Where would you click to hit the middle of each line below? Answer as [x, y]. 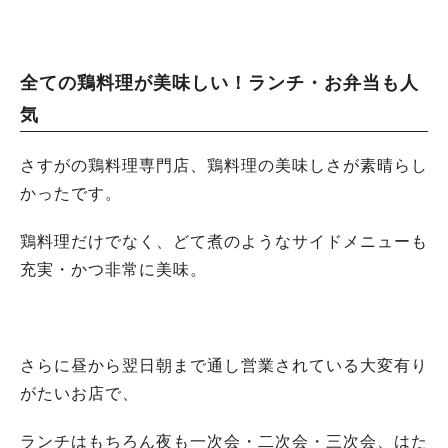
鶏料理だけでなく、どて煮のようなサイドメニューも [224, 241]
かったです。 [71, 193]
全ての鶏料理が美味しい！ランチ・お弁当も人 [219, 83]
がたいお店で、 [79, 393]
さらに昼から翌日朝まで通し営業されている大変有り [224, 365]
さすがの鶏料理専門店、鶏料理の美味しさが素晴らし [224, 165]
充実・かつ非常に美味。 [113, 269]
